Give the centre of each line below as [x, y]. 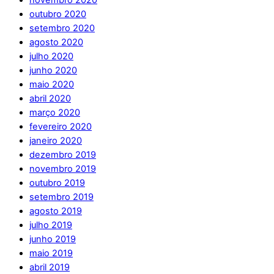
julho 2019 [51, 225]
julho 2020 [51, 57]
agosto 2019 [56, 211]
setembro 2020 [62, 28]
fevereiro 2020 [61, 127]
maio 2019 [51, 254]
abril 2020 [50, 99]
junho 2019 [53, 239]
